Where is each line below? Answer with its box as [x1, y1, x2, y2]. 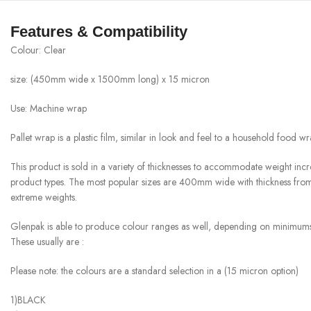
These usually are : [10, 235, 84, 249]
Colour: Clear [10, 43, 66, 58]
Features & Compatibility [10, 23, 187, 41]
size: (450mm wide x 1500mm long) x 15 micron [10, 72, 210, 87]
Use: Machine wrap [10, 101, 87, 116]
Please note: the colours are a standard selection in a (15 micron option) [10, 264, 299, 278]
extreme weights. [10, 190, 77, 205]
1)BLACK [10, 293, 46, 308]
